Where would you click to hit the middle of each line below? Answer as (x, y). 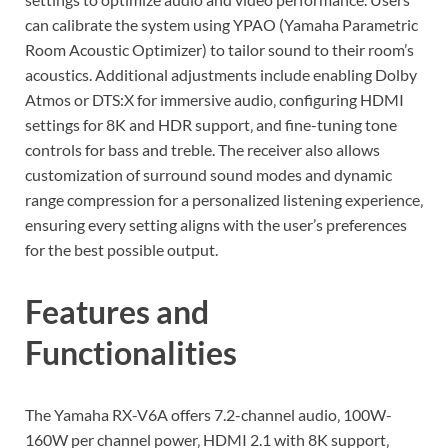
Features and (117, 312)
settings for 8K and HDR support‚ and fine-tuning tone (211, 125)
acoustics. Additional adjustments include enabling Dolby (221, 75)
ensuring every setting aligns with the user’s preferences (216, 225)
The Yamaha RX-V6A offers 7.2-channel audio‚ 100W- (208, 414)
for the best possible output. (121, 250)
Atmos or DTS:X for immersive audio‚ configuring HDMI (214, 100)
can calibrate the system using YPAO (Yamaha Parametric (221, 25)
